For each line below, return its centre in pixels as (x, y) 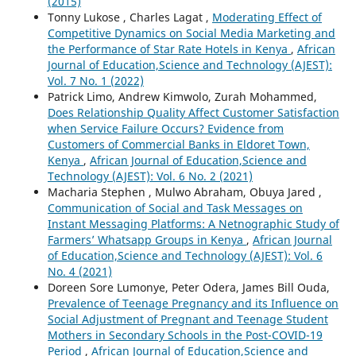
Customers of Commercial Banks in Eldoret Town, (178, 145)
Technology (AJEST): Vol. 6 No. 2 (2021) (150, 176)
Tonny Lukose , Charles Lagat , (130, 17)
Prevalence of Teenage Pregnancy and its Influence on (193, 304)
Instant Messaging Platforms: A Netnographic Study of (193, 224)
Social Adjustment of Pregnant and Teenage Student (188, 319)
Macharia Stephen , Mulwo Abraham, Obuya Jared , (184, 192)
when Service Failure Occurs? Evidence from (165, 129)
